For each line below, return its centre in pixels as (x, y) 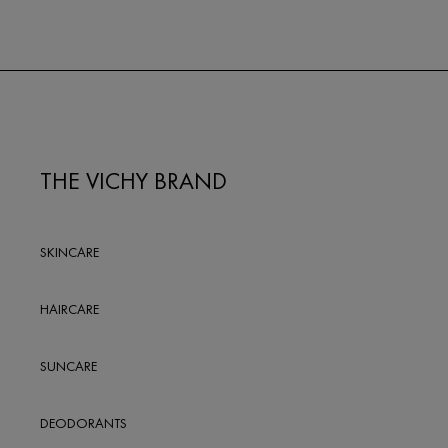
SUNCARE (68, 365)
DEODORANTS (83, 422)
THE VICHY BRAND (133, 180)
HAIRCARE (69, 308)
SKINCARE (69, 251)
